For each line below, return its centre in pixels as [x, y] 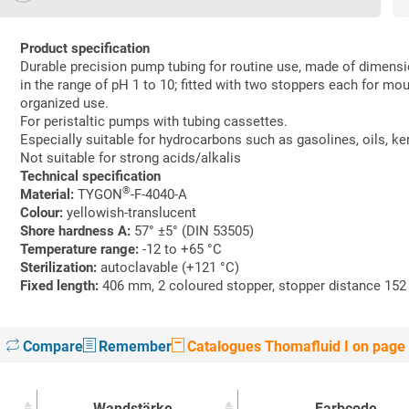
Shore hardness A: [76, 231]
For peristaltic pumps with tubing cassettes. [154, 121]
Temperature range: [80, 249]
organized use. [65, 103]
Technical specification [91, 176]
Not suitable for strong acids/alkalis [131, 158]
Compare [52, 346]
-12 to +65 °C [181, 249]
